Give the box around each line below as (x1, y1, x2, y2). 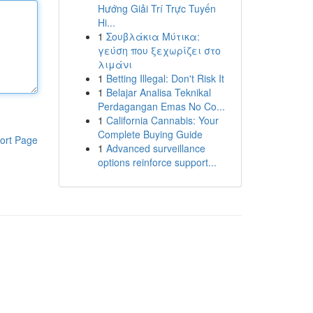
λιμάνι (97, 57, 132, 71)
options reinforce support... (97, 155, 217, 169)
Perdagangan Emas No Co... (97, 99, 225, 113)
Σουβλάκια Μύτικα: (105, 29, 200, 43)
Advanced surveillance (105, 141, 205, 155)
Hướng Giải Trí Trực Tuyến (97, 1, 216, 15)
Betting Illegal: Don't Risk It (105, 71, 224, 85)
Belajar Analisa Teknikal (105, 85, 211, 99)
